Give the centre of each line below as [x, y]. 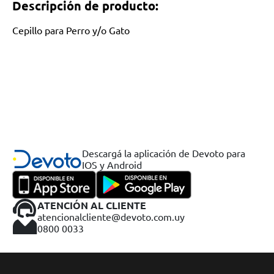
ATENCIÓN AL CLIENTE [92, 205]
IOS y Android [112, 165]
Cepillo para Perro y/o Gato [71, 30]
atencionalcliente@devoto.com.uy [111, 216]
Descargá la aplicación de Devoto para [164, 153]
